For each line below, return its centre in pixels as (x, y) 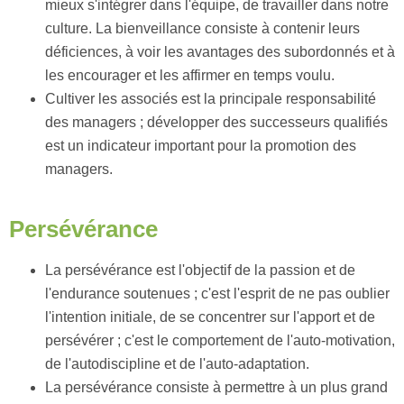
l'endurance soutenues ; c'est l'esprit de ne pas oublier (217, 294)
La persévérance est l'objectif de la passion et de (200, 270)
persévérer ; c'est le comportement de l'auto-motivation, (220, 340)
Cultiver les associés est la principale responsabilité (211, 99)
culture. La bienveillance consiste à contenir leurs (202, 28)
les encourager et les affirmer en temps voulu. (190, 75)
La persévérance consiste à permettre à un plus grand (216, 387)
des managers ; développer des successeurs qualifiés (216, 122)
